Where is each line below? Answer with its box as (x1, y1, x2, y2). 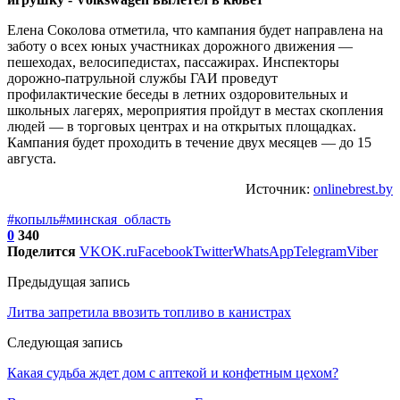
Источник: (246, 180, 313, 196)
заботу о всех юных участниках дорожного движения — (7, 37, 353, 54)
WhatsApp (233, 243, 294, 259)
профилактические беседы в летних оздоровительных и (7, 86, 348, 102)
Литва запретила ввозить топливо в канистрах (7, 304, 291, 320)
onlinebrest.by (313, 180, 393, 196)
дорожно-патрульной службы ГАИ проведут (7, 70, 278, 86)
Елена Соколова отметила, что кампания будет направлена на (7, 21, 383, 37)
